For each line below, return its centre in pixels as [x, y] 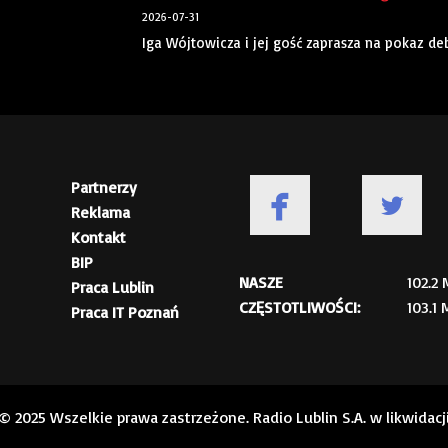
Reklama [100, 212]
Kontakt [98, 237]
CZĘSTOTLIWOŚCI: [299, 307]
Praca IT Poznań [125, 312]
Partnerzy [104, 187]
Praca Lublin [112, 287]
